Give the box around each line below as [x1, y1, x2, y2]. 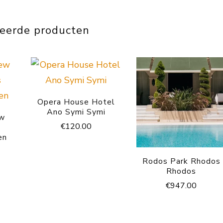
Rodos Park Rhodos [142, 155, 221, 167]
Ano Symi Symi [46, 106, 106, 117]
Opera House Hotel [37, 96, 115, 108]
